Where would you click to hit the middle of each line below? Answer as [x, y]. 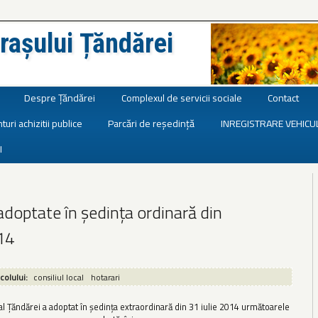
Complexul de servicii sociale [181, 97]
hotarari [105, 277]
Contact [284, 97]
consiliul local [58, 277]
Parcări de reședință [152, 123]
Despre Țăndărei [60, 97]
